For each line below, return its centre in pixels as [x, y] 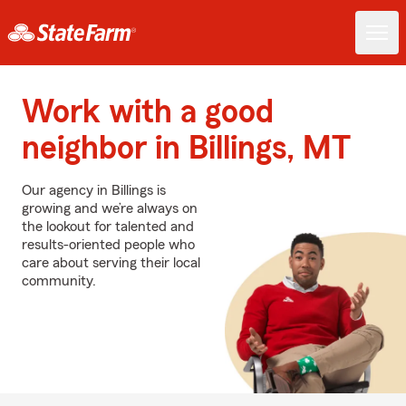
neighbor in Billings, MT [186, 149]
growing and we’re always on [110, 208]
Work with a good [148, 112]
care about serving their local [111, 263]
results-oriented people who [108, 245]
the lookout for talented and [108, 227]
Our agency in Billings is [94, 190]
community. [59, 281]
